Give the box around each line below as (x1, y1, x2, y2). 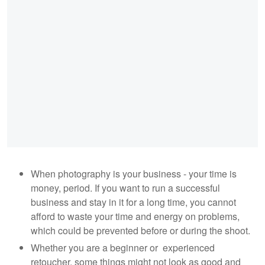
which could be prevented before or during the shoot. (31, 223, 250, 237)
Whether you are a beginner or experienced (31, 241, 215, 255)
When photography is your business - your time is (31, 166, 237, 180)
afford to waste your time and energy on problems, (31, 209, 240, 223)
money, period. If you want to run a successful (31, 180, 220, 195)
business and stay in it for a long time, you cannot (31, 195, 236, 209)
